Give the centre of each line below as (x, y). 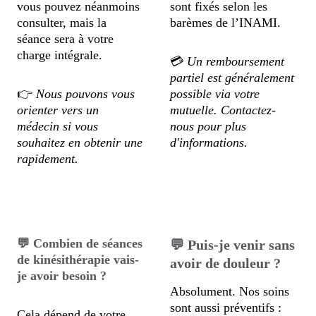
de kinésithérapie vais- (78, 260)
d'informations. (209, 142)
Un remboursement (238, 61)
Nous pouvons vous (87, 94)
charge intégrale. (60, 55)
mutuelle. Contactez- (223, 110)
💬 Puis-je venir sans (235, 245)
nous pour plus (210, 126)
